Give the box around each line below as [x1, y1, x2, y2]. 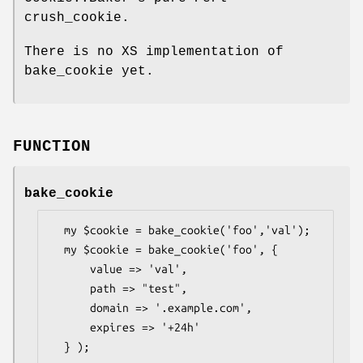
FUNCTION [13, 138, 91, 156]
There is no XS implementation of [24, 45, 284, 60]
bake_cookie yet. [24, 64, 154, 79]
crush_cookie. [24, 11, 130, 26]
